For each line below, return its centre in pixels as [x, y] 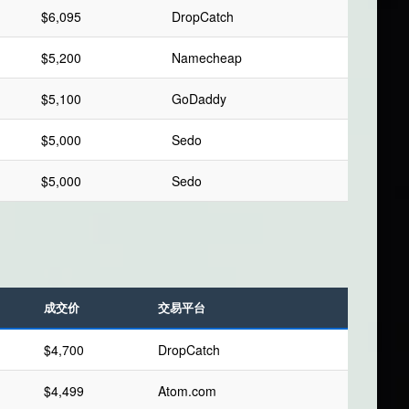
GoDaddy [199, 99]
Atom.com [188, 391]
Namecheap [207, 58]
